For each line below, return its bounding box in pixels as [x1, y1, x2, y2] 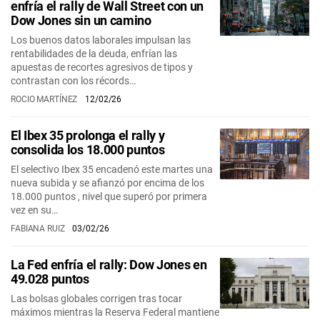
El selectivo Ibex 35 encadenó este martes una [11, 164, 213, 175]
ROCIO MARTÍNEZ [11, 94, 80, 104]
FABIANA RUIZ [11, 224, 67, 234]
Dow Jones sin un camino [11, 13, 151, 28]
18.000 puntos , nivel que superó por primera [11, 191, 207, 202]
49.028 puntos [11, 271, 89, 286]
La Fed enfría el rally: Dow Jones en [11, 257, 207, 272]
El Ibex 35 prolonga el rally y [11, 128, 165, 143]
